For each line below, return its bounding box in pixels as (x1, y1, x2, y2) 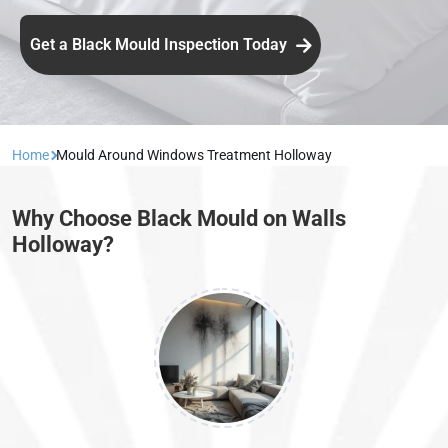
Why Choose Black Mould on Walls (12, 206, 346, 232)
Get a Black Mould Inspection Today (30, 35, 291, 55)
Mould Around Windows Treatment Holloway (56, 147, 332, 164)
